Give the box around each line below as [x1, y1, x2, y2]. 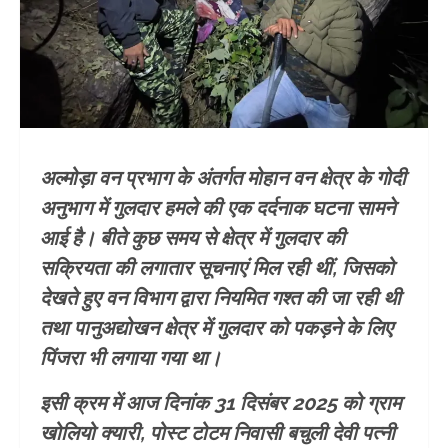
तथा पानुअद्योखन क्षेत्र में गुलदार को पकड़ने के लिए [40, 316, 393, 340]
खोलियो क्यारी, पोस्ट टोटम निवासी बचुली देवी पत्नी [40, 421, 395, 445]
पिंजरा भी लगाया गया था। [40, 346, 221, 370]
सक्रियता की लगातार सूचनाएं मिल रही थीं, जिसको [40, 256, 394, 280]
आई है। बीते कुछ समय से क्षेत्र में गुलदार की [40, 226, 345, 250]
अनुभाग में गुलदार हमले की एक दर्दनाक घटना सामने [40, 196, 395, 220]
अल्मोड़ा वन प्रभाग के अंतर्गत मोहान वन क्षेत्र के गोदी [40, 166, 406, 190]
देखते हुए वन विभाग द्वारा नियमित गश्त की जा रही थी [40, 286, 401, 310]
